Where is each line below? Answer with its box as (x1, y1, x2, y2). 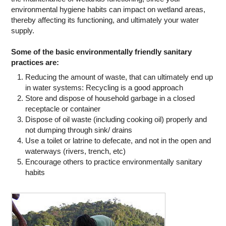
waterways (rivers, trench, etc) (25, 146, 126, 155)
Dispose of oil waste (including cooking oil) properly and (25, 115, 207, 124)
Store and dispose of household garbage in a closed (25, 93, 195, 102)
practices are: (11, 58, 60, 67)
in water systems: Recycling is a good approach (25, 83, 183, 92)
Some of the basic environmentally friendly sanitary (11, 47, 192, 56)
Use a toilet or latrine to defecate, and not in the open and (25, 136, 211, 145)
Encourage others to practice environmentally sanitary (25, 157, 202, 166)
